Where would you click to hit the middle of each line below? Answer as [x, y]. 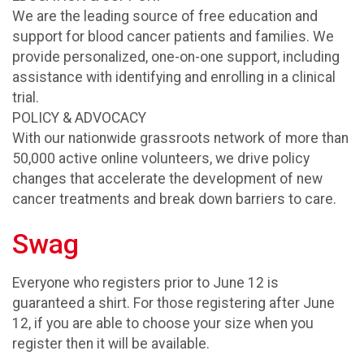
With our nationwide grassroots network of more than [180, 138]
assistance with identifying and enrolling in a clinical [174, 77]
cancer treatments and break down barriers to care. [174, 199]
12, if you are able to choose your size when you [163, 324]
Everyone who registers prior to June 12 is [145, 283]
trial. [26, 97]
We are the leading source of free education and [165, 16]
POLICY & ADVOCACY [79, 117]
